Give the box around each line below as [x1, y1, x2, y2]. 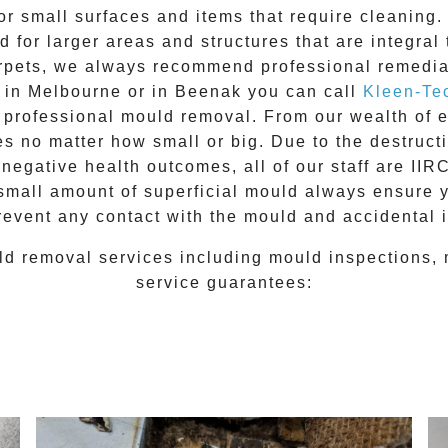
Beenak [174, 83, 242, 101]
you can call [241, 83, 363, 101]
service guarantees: [135, 274, 313, 292]
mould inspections [269, 249, 432, 267]
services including [93, 249, 269, 267]
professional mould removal [3, 108, 252, 126]
